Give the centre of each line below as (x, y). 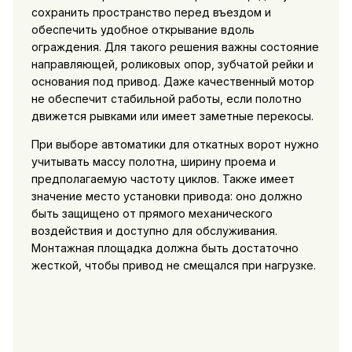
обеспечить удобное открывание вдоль (143, 30)
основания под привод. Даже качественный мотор (172, 82)
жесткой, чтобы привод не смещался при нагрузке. (173, 266)
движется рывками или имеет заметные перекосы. (172, 116)
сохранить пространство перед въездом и (151, 13)
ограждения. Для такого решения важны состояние (175, 47)
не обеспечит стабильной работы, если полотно (166, 99)
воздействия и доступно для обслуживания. (154, 231)
